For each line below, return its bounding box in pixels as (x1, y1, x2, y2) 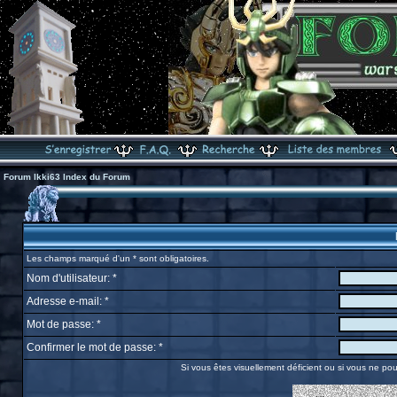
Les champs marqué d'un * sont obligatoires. (26, 253, 209, 263)
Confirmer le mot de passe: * (26, 341, 163, 354)
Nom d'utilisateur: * (26, 272, 117, 284)
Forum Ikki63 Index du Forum (4, 172, 130, 182)
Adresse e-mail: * (26, 295, 109, 307)
